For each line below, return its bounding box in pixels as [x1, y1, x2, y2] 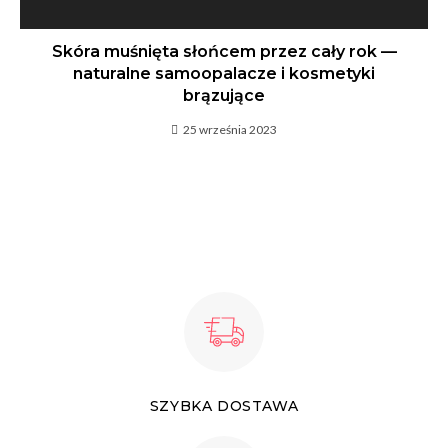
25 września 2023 [183, 122, 277, 137]
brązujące [183, 86, 265, 105]
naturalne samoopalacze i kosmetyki [73, 64, 375, 83]
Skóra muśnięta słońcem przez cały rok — [51, 42, 397, 61]
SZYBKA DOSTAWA [149, 397, 299, 415]
